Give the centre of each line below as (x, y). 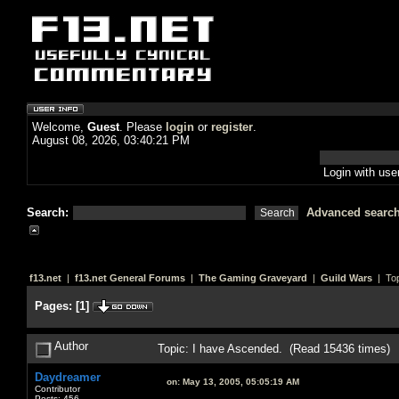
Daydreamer (68, 377)
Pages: (53, 306)
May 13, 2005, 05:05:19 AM (240, 381)
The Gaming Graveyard (253, 278)
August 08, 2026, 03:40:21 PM (111, 140)
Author (70, 346)
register (232, 127)
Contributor (57, 388)
